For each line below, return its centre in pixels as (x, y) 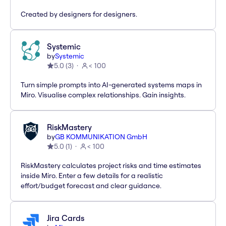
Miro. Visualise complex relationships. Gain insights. (103, 95)
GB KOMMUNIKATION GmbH (101, 137)
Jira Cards (66, 218)
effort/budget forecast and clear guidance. (91, 186)
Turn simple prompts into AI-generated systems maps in (111, 85)
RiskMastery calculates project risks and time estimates (111, 166)
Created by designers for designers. (79, 14)
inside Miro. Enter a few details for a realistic (92, 176)
